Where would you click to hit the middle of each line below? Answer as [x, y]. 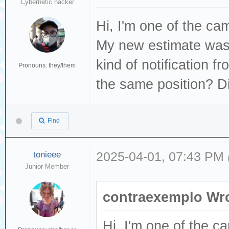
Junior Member [47, 166]
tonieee [47, 154]
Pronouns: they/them [47, 65]
